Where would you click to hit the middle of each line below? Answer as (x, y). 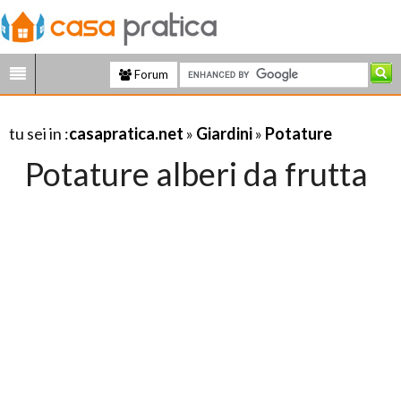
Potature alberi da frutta (197, 174)
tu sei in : (39, 133)
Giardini (224, 133)
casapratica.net (126, 133)
